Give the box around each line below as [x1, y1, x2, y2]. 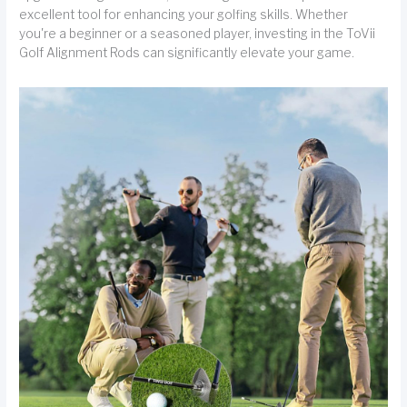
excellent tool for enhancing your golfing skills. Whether [19, 7, 349, 22]
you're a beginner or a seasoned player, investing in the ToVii [19, 26, 376, 41]
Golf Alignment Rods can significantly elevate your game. [19, 45, 355, 60]
